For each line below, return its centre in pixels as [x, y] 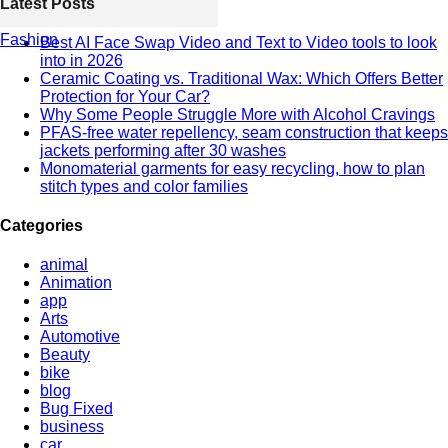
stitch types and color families [144, 186]
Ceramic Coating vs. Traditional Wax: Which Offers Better [241, 78]
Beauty [65, 355]
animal [64, 265]
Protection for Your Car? [125, 96]
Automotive [80, 337]
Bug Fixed [76, 409]
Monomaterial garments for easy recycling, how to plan [232, 168]
